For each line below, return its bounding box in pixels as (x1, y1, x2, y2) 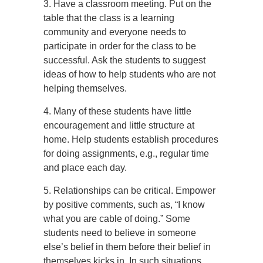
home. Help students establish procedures (43, 134, 218, 144)
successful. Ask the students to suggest (43, 55, 205, 65)
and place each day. (43, 163, 127, 173)
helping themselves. (43, 83, 127, 93)
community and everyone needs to (43, 27, 186, 37)
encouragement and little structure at (43, 120, 194, 130)
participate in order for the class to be (43, 41, 196, 51)
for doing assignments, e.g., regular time (43, 149, 209, 159)
